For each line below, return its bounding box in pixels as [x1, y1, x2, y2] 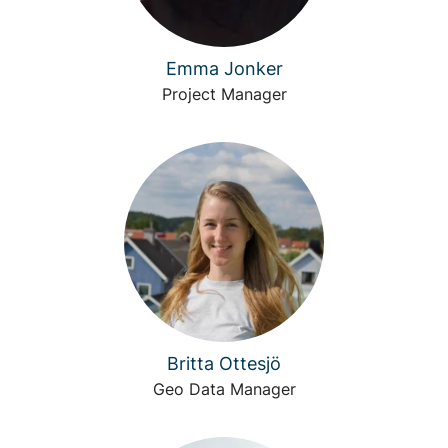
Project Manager [161, 84, 287, 104]
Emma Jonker [165, 58, 283, 79]
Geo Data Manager [152, 379, 296, 399]
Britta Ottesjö [167, 353, 281, 374]
